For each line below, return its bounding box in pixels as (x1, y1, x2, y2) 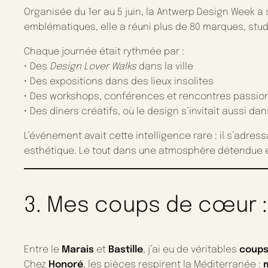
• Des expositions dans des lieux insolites (24, 77, 214, 87)
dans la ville (136, 62, 193, 72)
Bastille (108, 245, 143, 255)
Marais (62, 245, 94, 255)
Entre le (24, 245, 62, 255)
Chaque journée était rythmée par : (24, 47, 184, 57)
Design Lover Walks (50, 62, 136, 72)
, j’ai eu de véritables (143, 245, 239, 255)
